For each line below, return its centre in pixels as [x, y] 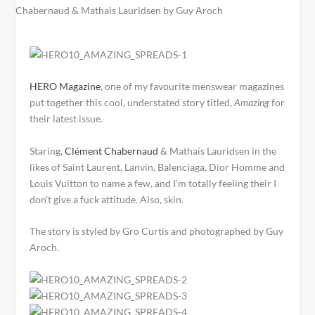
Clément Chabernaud [112, 150]
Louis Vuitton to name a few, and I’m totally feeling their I [153, 183]
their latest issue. [66, 119]
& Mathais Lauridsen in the [218, 150]
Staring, [47, 150]
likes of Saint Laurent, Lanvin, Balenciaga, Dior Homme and [157, 167]
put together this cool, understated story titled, [132, 103]
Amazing [252, 103]
